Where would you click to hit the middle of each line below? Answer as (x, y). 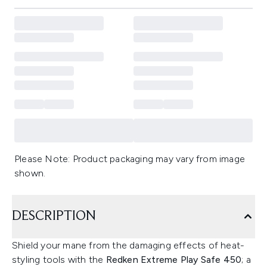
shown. (30, 173)
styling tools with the (59, 260)
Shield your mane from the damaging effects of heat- (128, 245)
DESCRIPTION (54, 216)
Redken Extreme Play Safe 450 (174, 260)
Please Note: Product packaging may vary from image (130, 159)
